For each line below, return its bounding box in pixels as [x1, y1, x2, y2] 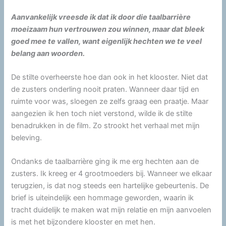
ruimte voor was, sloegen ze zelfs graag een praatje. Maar [11, 97, 209, 106]
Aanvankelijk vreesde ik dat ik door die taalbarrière [11, 12, 191, 22]
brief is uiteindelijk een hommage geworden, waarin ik [11, 193, 194, 203]
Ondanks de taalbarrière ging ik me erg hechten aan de [11, 157, 199, 166]
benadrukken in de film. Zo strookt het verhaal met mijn [11, 121, 200, 131]
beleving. [11, 133, 42, 143]
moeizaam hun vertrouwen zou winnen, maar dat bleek [11, 24, 205, 34]
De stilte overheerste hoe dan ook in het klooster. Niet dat [11, 73, 208, 82]
